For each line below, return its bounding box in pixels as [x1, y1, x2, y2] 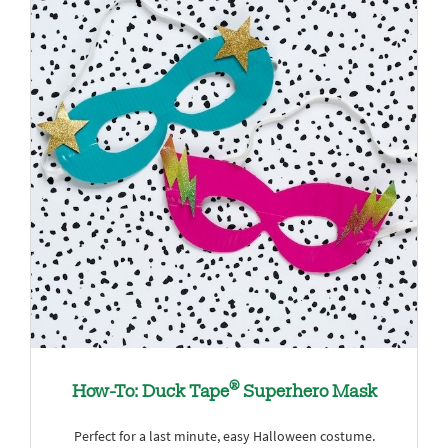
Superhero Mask [238, 384, 377, 402]
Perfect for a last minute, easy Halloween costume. [73, 427, 375, 446]
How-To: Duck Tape [71, 384, 229, 402]
